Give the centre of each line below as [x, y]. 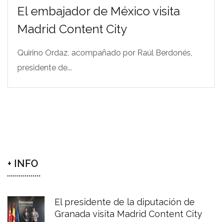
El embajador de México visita [99, 11]
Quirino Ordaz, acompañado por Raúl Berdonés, [105, 53]
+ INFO [23, 164]
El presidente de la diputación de [125, 202]
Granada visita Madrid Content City [128, 214]
